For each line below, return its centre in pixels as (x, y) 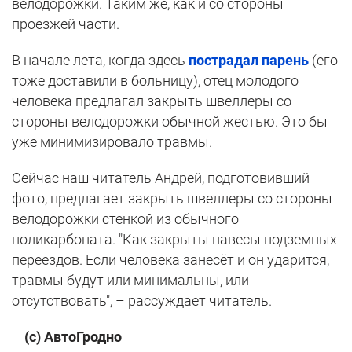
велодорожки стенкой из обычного (125, 219)
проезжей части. (66, 24)
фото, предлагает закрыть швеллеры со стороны (172, 199)
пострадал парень (249, 60)
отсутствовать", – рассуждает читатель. (142, 301)
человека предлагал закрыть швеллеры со (152, 101)
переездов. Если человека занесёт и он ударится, (170, 260)
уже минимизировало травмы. (112, 142)
